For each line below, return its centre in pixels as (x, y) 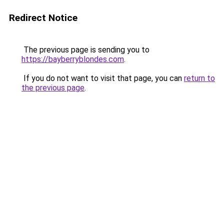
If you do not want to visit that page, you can (103, 78)
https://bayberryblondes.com (73, 59)
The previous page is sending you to (85, 50)
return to (199, 78)
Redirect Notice (43, 18)
